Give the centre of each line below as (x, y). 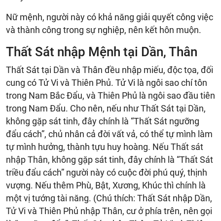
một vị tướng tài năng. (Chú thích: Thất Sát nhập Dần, (109, 198)
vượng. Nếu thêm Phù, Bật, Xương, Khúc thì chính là (106, 185)
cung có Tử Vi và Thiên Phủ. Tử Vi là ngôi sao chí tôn (107, 82)
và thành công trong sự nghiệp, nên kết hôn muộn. (104, 30)
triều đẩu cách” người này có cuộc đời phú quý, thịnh (107, 172)
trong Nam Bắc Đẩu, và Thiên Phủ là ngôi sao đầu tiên (110, 95)
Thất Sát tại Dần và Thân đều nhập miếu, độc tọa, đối (110, 70)
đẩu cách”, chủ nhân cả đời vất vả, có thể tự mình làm (109, 134)
